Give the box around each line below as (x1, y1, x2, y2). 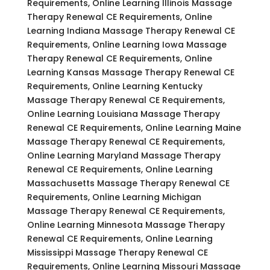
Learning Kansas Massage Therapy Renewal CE (27, 66, 234, 78)
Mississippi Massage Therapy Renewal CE (27, 246, 208, 259)
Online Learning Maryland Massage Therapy (27, 149, 221, 162)
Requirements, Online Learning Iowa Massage (27, 38, 227, 51)
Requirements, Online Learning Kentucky (27, 80, 202, 92)
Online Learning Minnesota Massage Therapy (27, 218, 225, 231)
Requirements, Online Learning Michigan (27, 190, 201, 203)
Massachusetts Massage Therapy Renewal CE (27, 177, 230, 189)
